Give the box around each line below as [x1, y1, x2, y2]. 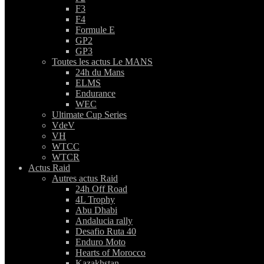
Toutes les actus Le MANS [52, 57, 153, 67]
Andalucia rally [75, 216, 133, 226]
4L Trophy [75, 194, 115, 205]
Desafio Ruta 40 [75, 226, 136, 237]
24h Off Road [75, 184, 127, 194]
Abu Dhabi [75, 205, 117, 216]
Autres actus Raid [52, 173, 118, 184]
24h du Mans [75, 67, 124, 78]
